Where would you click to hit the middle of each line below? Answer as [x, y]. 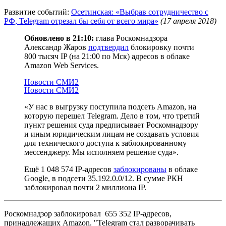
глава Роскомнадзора [131, 38]
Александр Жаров [56, 47]
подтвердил [108, 47]
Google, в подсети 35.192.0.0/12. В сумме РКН [104, 178]
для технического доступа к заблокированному [105, 143]
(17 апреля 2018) [188, 21]
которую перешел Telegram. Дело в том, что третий [112, 116]
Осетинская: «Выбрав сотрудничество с [140, 12]
